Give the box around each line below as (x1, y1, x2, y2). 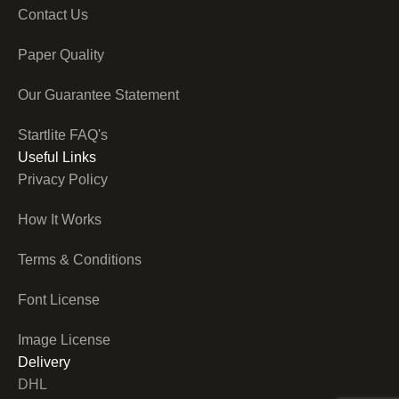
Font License (18, 291, 100, 307)
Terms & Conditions (18, 251, 142, 267)
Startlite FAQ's (18, 126, 108, 142)
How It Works (18, 211, 102, 227)
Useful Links (18, 149, 96, 165)
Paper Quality (18, 46, 104, 62)
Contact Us (18, 6, 88, 22)
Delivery (18, 354, 70, 370)
